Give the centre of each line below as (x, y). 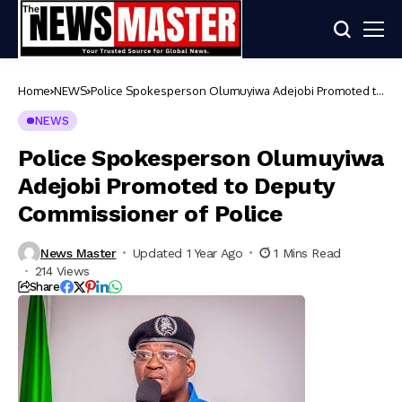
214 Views (62, 271)
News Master (79, 253)
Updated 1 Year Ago (188, 253)
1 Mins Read (307, 253)
